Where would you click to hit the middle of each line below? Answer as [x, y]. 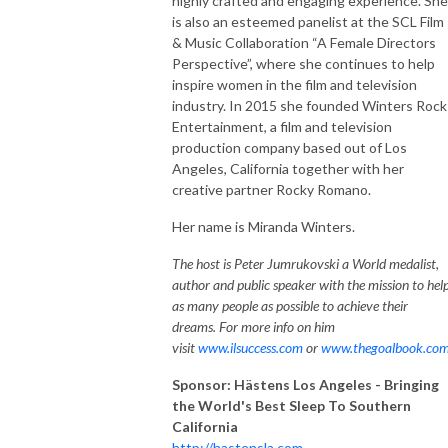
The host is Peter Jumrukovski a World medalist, [305, 263]
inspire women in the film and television [294, 84]
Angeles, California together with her [288, 168]
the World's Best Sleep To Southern [291, 405]
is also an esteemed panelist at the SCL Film [308, 21]
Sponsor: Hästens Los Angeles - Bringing [305, 384]
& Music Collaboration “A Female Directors [304, 42]
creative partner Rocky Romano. [271, 189]
